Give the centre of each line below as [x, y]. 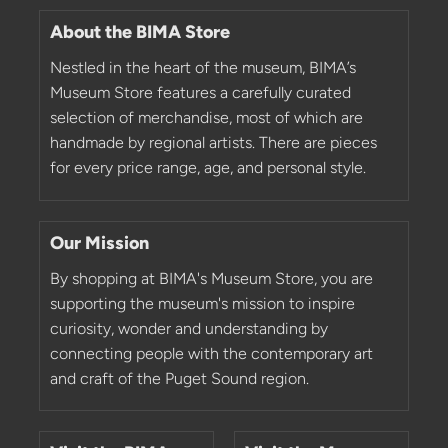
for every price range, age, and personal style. [208, 168]
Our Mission [99, 242]
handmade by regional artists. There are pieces [213, 143]
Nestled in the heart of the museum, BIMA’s [203, 68]
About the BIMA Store [140, 32]
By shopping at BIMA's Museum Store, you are [211, 278]
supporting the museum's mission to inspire [202, 303]
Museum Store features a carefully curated [200, 93]
